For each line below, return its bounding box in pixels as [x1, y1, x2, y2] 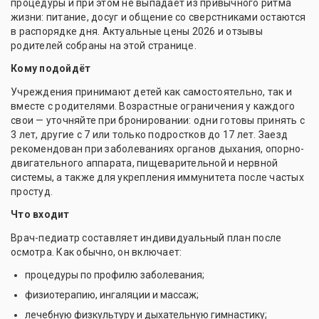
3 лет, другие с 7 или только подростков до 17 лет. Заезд [11, 129, 288, 141]
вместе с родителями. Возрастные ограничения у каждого [11, 100, 296, 113]
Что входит [11, 209, 70, 221]
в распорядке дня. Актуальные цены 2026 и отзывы [11, 26, 263, 38]
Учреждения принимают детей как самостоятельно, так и [11, 86, 292, 98]
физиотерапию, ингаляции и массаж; [25, 289, 199, 301]
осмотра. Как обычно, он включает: [11, 246, 182, 258]
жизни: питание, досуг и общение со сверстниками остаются [11, 11, 305, 23]
